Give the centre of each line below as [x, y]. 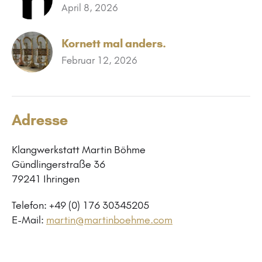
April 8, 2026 [90, 7]
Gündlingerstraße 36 [58, 164]
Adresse [40, 120]
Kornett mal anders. [114, 43]
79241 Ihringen [46, 179]
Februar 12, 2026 [99, 60]
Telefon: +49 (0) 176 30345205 [80, 205]
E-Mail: [29, 220]
